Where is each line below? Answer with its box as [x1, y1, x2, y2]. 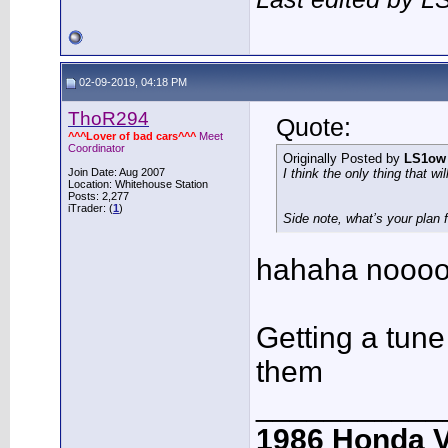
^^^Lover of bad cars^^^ [68, 130, 196, 142]
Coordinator [68, 142, 125, 154]
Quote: [276, 113, 351, 141]
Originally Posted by [283, 151, 404, 166]
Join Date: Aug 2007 [68, 166, 165, 178]
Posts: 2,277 [68, 190, 129, 202]
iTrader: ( [68, 202, 113, 214]
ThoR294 [68, 108, 149, 129]
